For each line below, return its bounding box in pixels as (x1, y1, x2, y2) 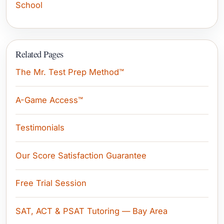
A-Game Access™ (15, 94, 83, 105)
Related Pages (15, 47, 64, 60)
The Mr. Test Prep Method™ (15, 67, 124, 77)
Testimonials (15, 122, 64, 133)
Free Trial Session (15, 178, 86, 188)
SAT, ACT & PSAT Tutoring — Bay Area (15, 205, 167, 216)
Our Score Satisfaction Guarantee (15, 150, 146, 160)
